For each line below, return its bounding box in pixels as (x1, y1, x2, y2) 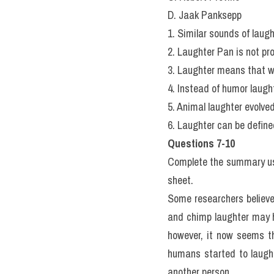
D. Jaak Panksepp (168, 7, 242, 23)
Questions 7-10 (168, 136, 235, 151)
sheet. (168, 172, 193, 188)
